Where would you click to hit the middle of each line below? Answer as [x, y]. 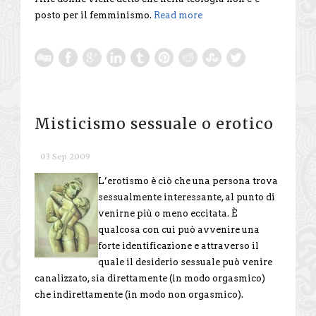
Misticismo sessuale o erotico [154, 123]
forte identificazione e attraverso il [178, 245]
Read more [178, 15]
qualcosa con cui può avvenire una [179, 229]
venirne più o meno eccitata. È [168, 213]
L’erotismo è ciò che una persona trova [188, 181]
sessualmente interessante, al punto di [187, 197]
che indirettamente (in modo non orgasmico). [139, 294]
